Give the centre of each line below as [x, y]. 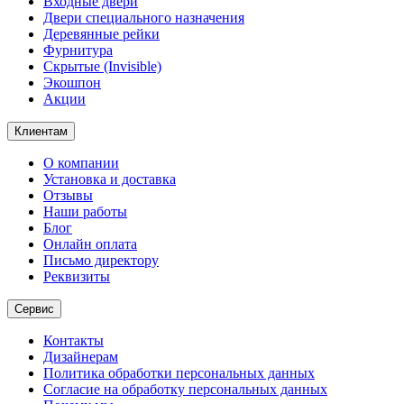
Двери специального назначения [144, 17]
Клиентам [41, 131]
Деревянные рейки [101, 33]
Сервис [34, 308]
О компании [81, 162]
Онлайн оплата [90, 243]
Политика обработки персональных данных [179, 372]
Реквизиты [77, 276]
